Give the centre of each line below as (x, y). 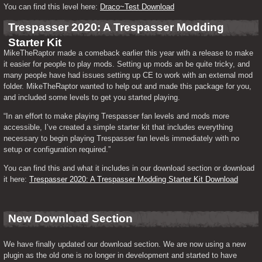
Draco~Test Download (137, 7)
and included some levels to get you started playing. (92, 97)
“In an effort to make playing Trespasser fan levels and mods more (116, 116)
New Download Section (70, 218)
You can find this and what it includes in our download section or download (129, 168)
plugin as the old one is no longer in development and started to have (120, 255)
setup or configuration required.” (57, 149)
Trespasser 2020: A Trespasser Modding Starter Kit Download (134, 179)
